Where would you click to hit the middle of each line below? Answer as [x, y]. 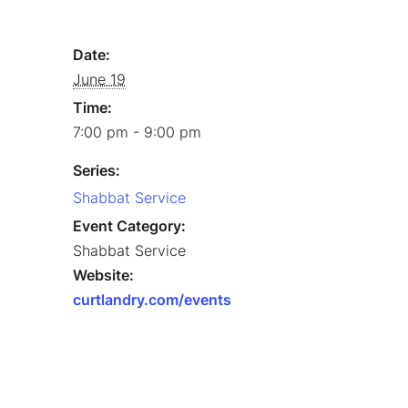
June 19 [99, 79]
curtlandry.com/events [152, 299]
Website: [103, 275]
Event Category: [129, 225]
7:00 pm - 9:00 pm [137, 132]
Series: [97, 170]
